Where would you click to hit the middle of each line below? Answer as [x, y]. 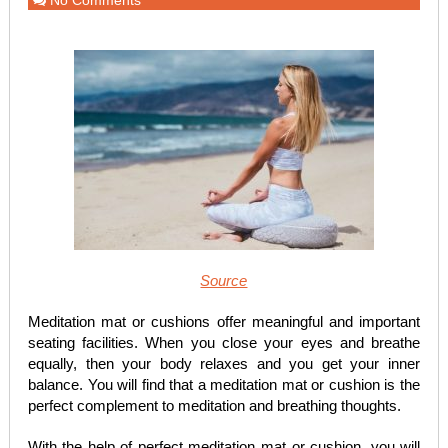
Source [224, 280]
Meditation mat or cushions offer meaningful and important [224, 321]
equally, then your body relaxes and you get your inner [224, 363]
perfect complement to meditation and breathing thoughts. [214, 405]
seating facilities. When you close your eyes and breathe [224, 342]
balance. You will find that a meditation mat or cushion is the [224, 384]
